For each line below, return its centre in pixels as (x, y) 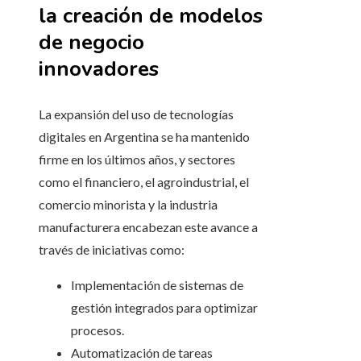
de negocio (91, 43)
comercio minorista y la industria (128, 205)
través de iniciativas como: (112, 250)
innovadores (99, 69)
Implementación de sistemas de (157, 285)
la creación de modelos (151, 16)
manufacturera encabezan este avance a (148, 227)
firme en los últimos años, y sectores (137, 160)
